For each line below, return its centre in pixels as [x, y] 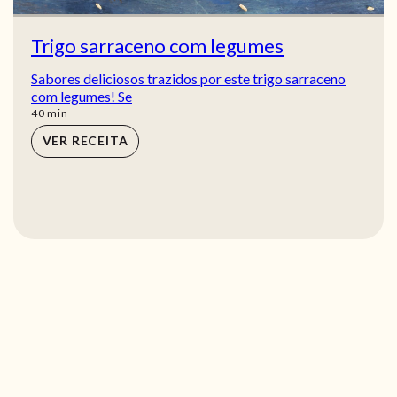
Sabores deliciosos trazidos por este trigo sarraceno [188, 78]
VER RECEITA [85, 141]
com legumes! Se [82, 96]
